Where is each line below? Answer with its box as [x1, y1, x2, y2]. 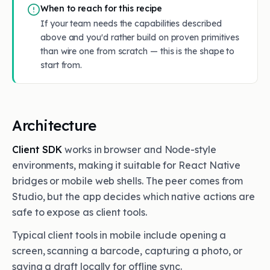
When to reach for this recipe [40, 3, 162, 14]
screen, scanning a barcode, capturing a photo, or [12, 245, 243, 257]
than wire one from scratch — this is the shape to [40, 46, 235, 57]
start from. [40, 60, 83, 71]
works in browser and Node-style [62, 143, 216, 155]
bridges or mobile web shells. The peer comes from [12, 175, 243, 187]
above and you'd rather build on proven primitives [40, 32, 240, 43]
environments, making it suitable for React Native [12, 159, 241, 171]
